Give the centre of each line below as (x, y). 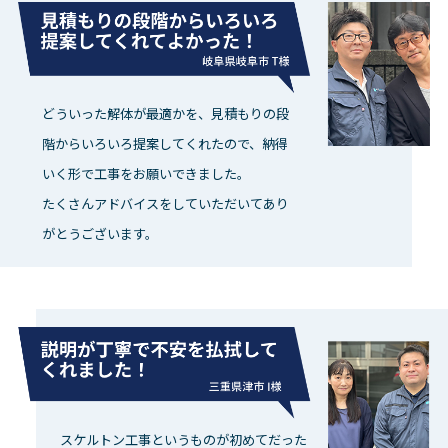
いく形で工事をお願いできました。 (145, 173)
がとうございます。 (99, 233)
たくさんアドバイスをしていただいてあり (165, 203)
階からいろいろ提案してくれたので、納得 (164, 143)
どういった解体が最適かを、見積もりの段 (165, 113)
